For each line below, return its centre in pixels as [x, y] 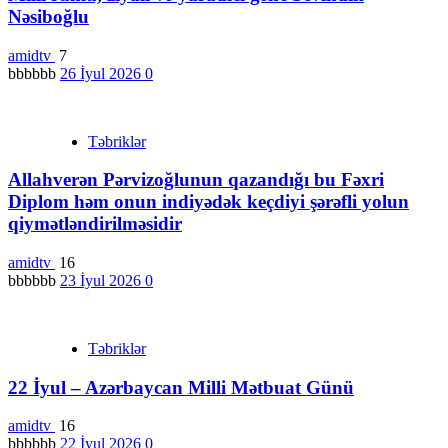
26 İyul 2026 [102, 73]
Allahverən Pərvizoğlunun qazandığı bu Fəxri [196, 180]
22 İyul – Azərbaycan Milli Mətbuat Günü [181, 387]
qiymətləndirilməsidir [95, 224]
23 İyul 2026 [102, 280]
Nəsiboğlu [48, 16]
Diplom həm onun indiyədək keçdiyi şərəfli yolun [208, 202]
